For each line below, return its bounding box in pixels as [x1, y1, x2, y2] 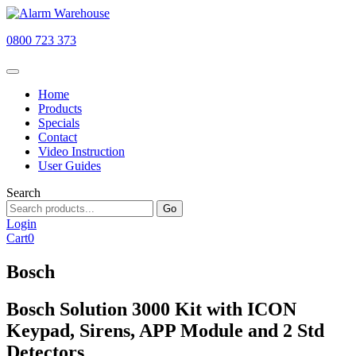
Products [38, 102, 82, 115]
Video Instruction [38, 145, 125, 158]
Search [6, 186, 41, 199]
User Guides [38, 159, 101, 172]
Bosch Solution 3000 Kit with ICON [6, 298, 296, 319]
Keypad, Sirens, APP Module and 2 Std [6, 319, 324, 341]
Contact [38, 130, 77, 144]
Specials [38, 116, 79, 130]
